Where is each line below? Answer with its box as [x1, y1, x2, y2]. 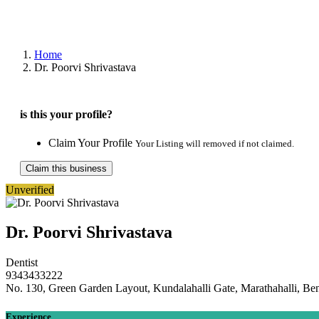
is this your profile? [20, 108, 113, 121]
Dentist [6, 256, 38, 269]
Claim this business [26, 162, 107, 174]
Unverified [6, 183, 54, 196]
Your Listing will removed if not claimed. [135, 137, 294, 149]
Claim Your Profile [48, 136, 135, 149]
